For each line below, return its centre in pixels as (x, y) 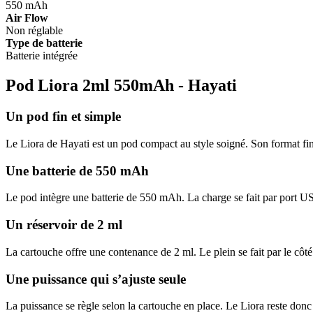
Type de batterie (44, 43)
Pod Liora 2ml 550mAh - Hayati (121, 86)
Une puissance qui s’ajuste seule (96, 279)
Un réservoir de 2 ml (64, 225)
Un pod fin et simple (63, 117)
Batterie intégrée (42, 56)
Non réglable (34, 31)
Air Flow (27, 18)
